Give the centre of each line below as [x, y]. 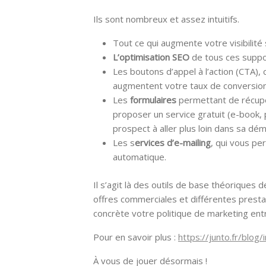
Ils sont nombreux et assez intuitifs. [166, 19]
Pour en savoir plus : [136, 237]
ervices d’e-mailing [173, 143]
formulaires [153, 100]
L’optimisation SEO [151, 57]
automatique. [140, 157]
